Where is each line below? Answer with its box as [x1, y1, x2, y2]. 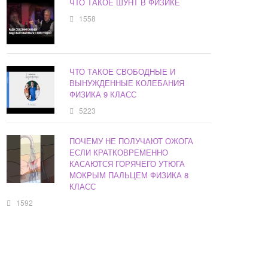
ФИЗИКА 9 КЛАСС [69, 89, 137, 100]
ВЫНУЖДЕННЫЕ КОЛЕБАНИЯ [69, 77, 185, 89]
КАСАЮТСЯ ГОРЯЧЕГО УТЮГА [69, 158, 185, 170]
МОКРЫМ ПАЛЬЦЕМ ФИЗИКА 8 [69, 169, 189, 181]
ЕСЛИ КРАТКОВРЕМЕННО [69, 147, 169, 159]
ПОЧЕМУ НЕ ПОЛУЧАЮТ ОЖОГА [69, 135, 194, 147]
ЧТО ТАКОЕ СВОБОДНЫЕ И [69, 66, 176, 78]
